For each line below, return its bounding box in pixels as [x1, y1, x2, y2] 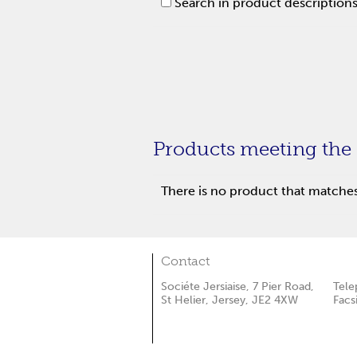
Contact [161, 253, 210, 269]
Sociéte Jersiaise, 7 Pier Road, [161, 280, 314, 293]
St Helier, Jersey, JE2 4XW [161, 293, 298, 307]
